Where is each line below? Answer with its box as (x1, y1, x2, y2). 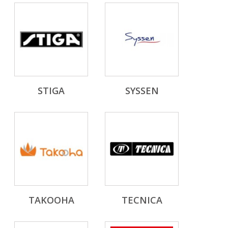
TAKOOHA (28, 194, 74, 206)
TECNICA (121, 194, 162, 206)
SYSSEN (125, 84, 159, 97)
